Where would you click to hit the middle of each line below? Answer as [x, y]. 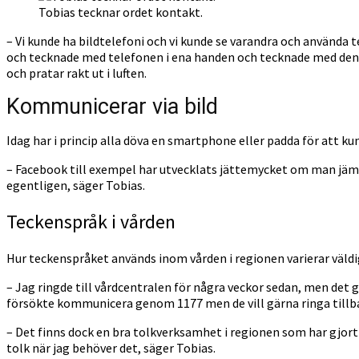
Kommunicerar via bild [112, 107]
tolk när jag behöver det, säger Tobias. [111, 347]
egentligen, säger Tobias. [76, 186]
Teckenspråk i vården [91, 222]
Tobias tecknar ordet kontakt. [121, 12]
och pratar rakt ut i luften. [77, 73]
